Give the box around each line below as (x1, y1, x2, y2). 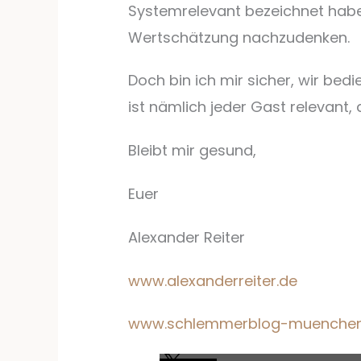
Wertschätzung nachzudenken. (127, 27, 350, 48)
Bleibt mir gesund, (127, 140, 256, 161)
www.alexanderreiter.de (127, 270, 297, 291)
